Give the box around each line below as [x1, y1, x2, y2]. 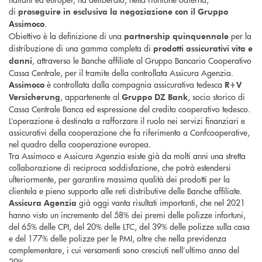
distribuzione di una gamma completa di [9, 42, 153, 54]
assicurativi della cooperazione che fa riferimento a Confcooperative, [9, 126, 250, 139]
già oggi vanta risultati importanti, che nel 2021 [77, 196, 245, 209]
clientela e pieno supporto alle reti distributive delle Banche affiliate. [9, 185, 242, 197]
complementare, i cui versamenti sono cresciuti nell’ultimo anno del [9, 244, 239, 256]
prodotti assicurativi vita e [153, 43, 253, 54]
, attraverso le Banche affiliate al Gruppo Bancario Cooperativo [32, 54, 251, 67]
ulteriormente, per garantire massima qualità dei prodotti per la [9, 173, 230, 185]
